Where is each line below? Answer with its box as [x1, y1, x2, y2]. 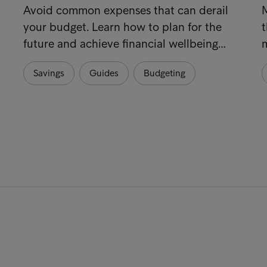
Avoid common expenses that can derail [23, 2, 228, 17]
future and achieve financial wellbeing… [23, 36, 226, 51]
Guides [89, 67, 119, 79]
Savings [33, 67, 64, 79]
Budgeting [143, 67, 185, 79]
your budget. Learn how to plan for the [23, 19, 222, 34]
